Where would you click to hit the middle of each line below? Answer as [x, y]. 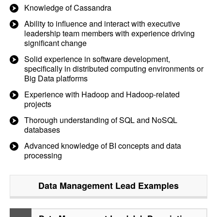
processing [43, 155]
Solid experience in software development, [97, 59]
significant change [55, 43]
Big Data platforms [56, 78]
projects [38, 104]
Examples [157, 186]
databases [42, 130]
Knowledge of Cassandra [68, 8]
